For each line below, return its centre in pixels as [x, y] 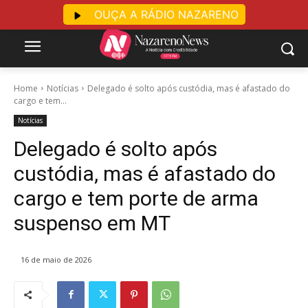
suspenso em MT [92, 223]
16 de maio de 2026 [56, 259]
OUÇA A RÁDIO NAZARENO [164, 14]
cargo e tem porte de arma [136, 198]
